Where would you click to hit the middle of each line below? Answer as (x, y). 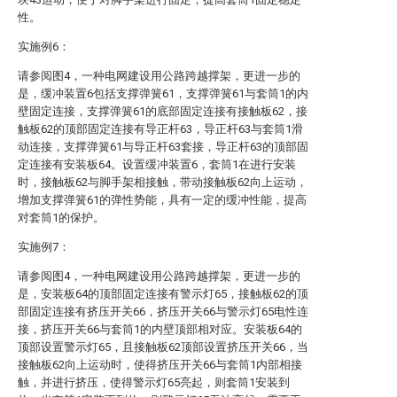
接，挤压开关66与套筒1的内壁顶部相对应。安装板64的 (160, 329)
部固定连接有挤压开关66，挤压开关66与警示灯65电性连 (163, 311)
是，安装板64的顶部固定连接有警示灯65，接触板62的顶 (163, 294)
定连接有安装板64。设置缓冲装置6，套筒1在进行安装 (157, 164)
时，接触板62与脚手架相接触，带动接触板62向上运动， (163, 182)
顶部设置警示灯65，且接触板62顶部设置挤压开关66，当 (163, 347)
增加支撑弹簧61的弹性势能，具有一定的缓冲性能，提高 (162, 200)
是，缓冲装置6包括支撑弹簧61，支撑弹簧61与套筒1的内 (163, 93)
